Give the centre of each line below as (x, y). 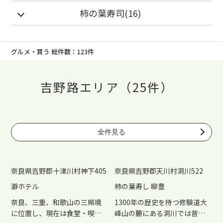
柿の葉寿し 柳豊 (140, 186)
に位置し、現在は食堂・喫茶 (56, 213)
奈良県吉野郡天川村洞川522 (159, 170)
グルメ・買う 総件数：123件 (53, 51)
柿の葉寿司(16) (111, 13)
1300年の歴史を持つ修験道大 (161, 202)
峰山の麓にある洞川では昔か (160, 213)
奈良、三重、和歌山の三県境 (56, 202)
